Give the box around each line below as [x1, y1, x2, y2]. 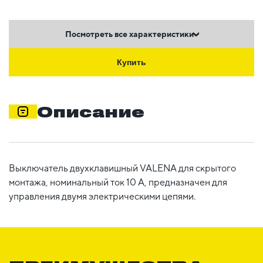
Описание [37, 102, 144, 120]
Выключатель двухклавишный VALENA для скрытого [9, 162, 236, 174]
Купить [117, 58, 146, 67]
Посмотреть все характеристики [65, 29, 194, 39]
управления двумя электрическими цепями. [9, 190, 195, 202]
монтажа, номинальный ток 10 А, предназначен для [9, 176, 227, 188]
